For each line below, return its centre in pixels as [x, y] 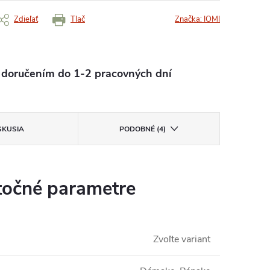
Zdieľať [26, 20]
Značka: [189, 20]
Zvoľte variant [182, 240]
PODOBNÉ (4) [142, 129]
